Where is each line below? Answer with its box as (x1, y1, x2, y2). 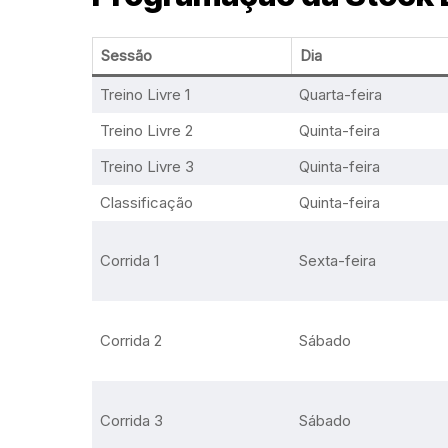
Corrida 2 (99, 331, 162, 350)
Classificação (99, 193, 193, 212)
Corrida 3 (99, 411, 163, 430)
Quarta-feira (298, 85, 382, 104)
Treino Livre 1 (99, 85, 190, 104)
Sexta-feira (298, 251, 376, 270)
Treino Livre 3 (99, 157, 194, 176)
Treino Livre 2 (99, 121, 193, 140)
